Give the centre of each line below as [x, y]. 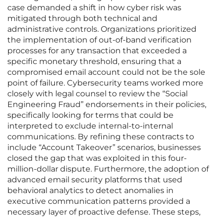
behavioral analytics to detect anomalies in [90, 191]
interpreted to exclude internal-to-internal [90, 126]
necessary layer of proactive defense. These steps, [104, 212]
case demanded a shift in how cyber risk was [94, 8]
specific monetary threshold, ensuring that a [94, 62]
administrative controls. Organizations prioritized [102, 29]
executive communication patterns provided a [99, 201]
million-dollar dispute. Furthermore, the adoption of [108, 169]
